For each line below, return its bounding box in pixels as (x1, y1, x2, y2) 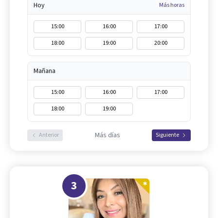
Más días (94, 130, 120, 140)
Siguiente (156, 131, 179, 139)
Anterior (39, 131, 59, 139)
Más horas (159, 1, 184, 9)
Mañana (34, 66, 55, 76)
